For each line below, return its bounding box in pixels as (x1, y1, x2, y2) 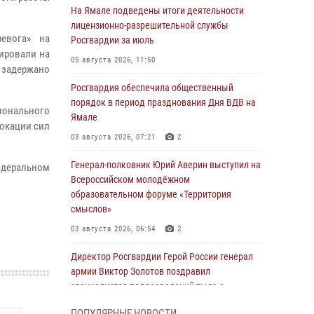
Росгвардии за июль (71, 34, 154, 46)
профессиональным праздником (71, 295, 205, 306)
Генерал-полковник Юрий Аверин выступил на (71, 159, 261, 170)
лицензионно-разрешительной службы (71, 20, 228, 31)
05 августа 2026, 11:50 (71, 55, 156, 64)
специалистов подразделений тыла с (71, 280, 224, 292)
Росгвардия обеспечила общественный (71, 82, 233, 93)
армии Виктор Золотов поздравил (71, 266, 210, 277)
